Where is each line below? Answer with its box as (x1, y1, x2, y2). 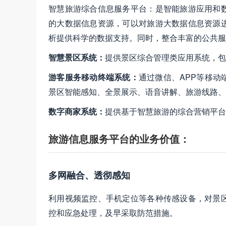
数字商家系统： (48, 105, 105, 118)
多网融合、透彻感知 (48, 168, 130, 182)
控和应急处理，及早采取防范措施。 (48, 207, 178, 219)
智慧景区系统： (48, 51, 105, 64)
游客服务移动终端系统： (48, 71, 139, 83)
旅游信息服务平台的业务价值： (48, 131, 190, 146)
